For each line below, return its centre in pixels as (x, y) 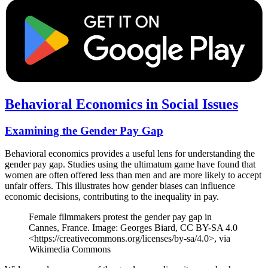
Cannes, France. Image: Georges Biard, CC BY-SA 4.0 (133, 228)
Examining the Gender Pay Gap (84, 130)
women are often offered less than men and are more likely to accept (133, 175)
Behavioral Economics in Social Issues (121, 104)
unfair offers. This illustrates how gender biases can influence (120, 186)
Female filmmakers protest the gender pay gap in (120, 217)
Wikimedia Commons (70, 249)
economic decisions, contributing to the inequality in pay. (112, 197)
